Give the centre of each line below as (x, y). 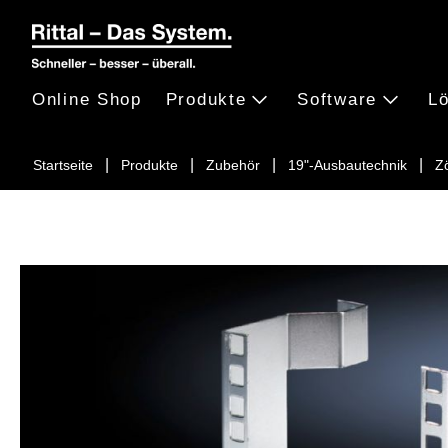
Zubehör (233, 165)
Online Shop (87, 99)
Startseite (63, 165)
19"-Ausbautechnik (347, 165)
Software (337, 99)
